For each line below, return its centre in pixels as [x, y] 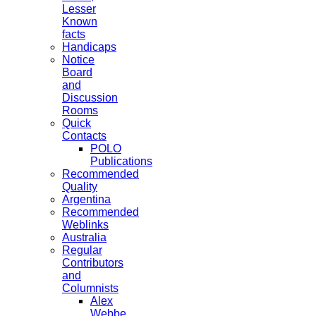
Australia [84, 237]
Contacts [84, 135]
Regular [82, 250]
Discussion [90, 97]
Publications [121, 161]
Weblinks [85, 224]
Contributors [93, 262]
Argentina [86, 199]
